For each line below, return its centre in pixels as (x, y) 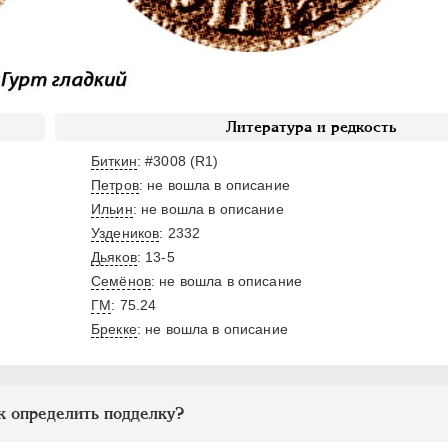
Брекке (114, 329)
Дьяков (114, 257)
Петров (115, 185)
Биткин (114, 161)
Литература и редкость (311, 127)
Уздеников (125, 233)
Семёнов (121, 281)
